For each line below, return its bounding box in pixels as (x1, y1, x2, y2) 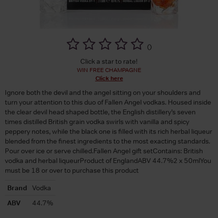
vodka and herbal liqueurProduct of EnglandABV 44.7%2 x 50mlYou (5, 156, 211, 165)
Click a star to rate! (80, 56, 138, 66)
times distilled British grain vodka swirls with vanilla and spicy (5, 117, 189, 126)
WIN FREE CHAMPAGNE (77, 66, 141, 74)
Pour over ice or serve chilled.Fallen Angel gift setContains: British (5, 146, 203, 155)
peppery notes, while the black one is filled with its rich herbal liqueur (5, 127, 212, 136)
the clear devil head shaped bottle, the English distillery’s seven (5, 107, 196, 116)
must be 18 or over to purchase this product (5, 165, 139, 175)
